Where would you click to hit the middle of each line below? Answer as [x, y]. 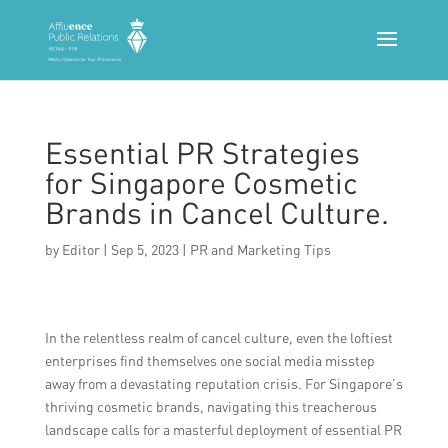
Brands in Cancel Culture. [216, 212]
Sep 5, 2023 [144, 249]
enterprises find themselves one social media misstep [209, 360]
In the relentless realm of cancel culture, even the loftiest [218, 337]
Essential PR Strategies [202, 152]
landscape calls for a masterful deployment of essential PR [223, 429]
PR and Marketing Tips [260, 249]
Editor [80, 249]
